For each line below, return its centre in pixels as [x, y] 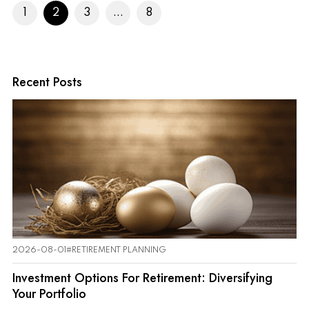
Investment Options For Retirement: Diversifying [142, 278]
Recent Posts [47, 82]
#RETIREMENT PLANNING [116, 250]
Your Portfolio [49, 293]
